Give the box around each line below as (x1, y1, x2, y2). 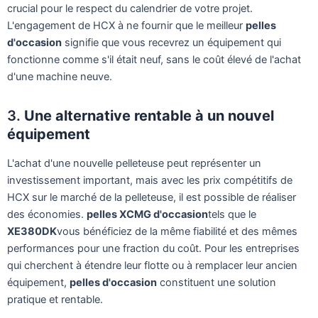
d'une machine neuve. (7, 70, 112, 83)
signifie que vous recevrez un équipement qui (62, 35, 281, 49)
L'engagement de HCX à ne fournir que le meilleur (7, 18, 246, 32)
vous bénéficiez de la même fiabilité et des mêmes (57, 224, 297, 238)
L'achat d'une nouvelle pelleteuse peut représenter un (7, 156, 261, 170)
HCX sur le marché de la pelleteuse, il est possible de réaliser (7, 190, 296, 204)
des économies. (7, 207, 87, 221)
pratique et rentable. (7, 292, 103, 306)
